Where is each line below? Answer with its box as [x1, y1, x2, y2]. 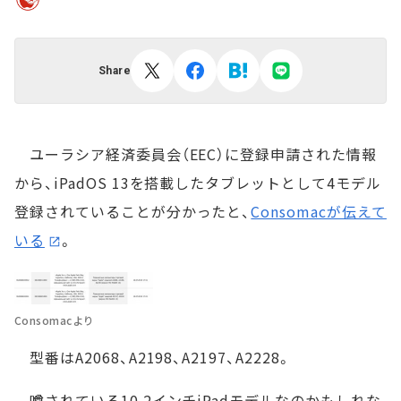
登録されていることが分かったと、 [14, 200, 252, 222]
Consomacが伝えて [251, 200, 387, 222]
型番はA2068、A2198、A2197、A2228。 [14, 346, 292, 368]
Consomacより [14, 312, 95, 328]
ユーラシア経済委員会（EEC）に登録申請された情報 [14, 143, 377, 165]
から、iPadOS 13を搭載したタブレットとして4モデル [14, 172, 381, 193]
